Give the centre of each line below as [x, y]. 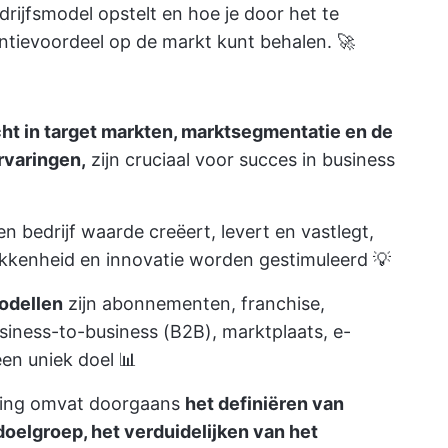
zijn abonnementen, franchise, [194, 303]
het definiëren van [264, 403]
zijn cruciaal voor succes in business [240, 159]
